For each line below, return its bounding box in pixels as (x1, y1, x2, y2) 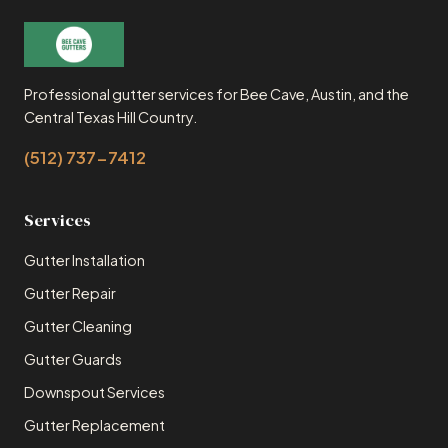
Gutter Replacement (24, 415, 165, 434)
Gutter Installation (24, 250, 145, 269)
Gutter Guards (24, 349, 122, 368)
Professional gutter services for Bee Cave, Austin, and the (24, 84, 409, 103)
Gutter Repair (24, 283, 116, 302)
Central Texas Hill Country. (24, 107, 197, 126)
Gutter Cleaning (24, 316, 132, 335)
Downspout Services (24, 382, 165, 401)
